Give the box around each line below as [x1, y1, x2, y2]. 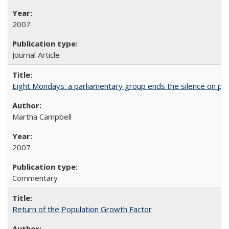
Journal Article [12, 50, 60, 60]
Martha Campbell [12, 111, 72, 122]
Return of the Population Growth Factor [12, 204, 152, 214]
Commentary [12, 173, 58, 183]
